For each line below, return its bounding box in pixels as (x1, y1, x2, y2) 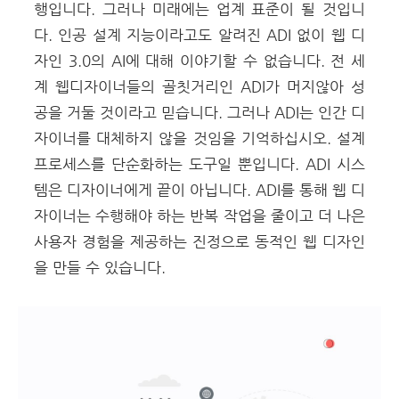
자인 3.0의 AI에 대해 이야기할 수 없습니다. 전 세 (34, 52, 365, 69)
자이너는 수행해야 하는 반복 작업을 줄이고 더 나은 (34, 207, 365, 224)
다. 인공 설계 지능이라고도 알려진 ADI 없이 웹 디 (34, 26, 365, 44)
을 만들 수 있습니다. (34, 258, 166, 276)
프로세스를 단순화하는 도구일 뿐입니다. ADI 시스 (34, 155, 365, 173)
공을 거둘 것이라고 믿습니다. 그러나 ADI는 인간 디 (34, 103, 365, 121)
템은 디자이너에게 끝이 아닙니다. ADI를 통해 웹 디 (34, 181, 365, 199)
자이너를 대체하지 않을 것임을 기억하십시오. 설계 (34, 129, 365, 147)
